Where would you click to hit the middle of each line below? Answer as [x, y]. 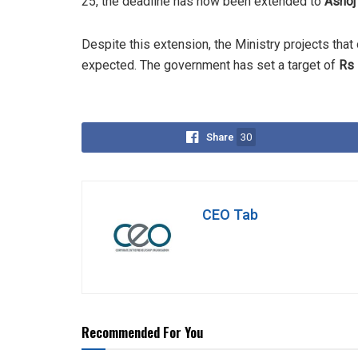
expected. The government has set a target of [210, 66]
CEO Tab [230, 216]
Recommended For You [142, 332]
